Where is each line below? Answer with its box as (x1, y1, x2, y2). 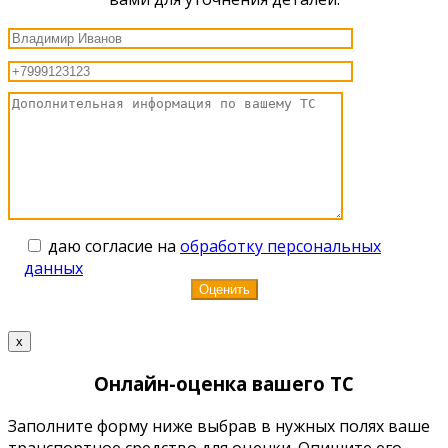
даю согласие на (48, 235, 180, 258)
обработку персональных (180, 235, 381, 258)
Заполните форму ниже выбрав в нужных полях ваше (8, 414, 430, 437)
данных (24, 257, 83, 280)
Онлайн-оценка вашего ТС (94, 371, 354, 397)
